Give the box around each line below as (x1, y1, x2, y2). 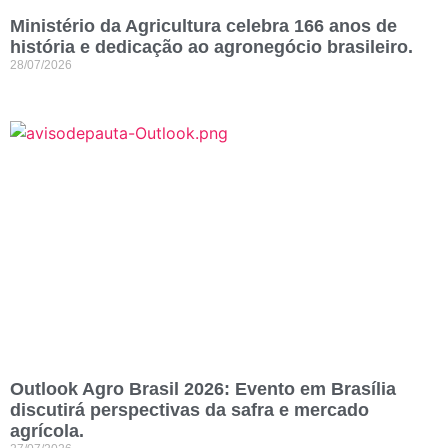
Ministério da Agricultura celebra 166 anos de (10, 16, 397, 37)
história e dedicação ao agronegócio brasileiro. (10, 37, 413, 58)
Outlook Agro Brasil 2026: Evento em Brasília (10, 379, 396, 400)
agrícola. (10, 421, 84, 442)
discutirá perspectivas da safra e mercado (10, 400, 369, 421)
